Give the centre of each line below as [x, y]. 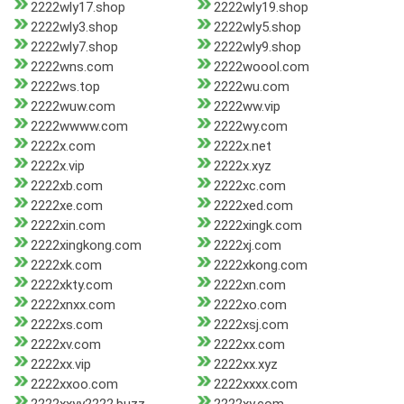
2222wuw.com [73, 107]
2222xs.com [67, 325]
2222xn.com [249, 285]
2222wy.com [250, 127]
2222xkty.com [72, 285]
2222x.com [63, 147]
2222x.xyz [242, 166]
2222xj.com [247, 246]
